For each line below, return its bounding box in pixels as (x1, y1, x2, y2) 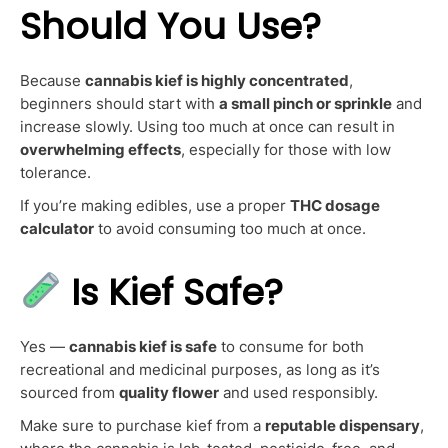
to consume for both (217, 336, 364, 356)
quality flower (119, 382, 219, 402)
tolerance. (20, 162, 91, 182)
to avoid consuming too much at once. (94, 218, 366, 238)
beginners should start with (20, 93, 219, 113)
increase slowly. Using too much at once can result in (20, 116, 395, 136)
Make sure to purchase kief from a (20, 415, 265, 435)
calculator (20, 218, 94, 238)
